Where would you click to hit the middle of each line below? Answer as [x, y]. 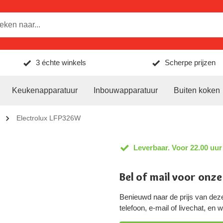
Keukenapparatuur [45, 90]
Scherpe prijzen [190, 62]
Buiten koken [197, 90]
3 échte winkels [61, 62]
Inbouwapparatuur [126, 90]
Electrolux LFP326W [49, 118]
